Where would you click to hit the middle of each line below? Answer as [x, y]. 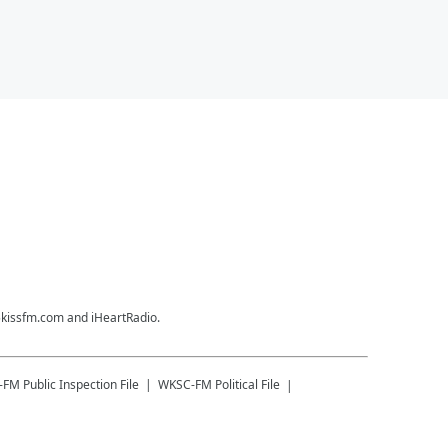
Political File [247, 384]
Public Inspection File [81, 384]
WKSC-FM [185, 384]
